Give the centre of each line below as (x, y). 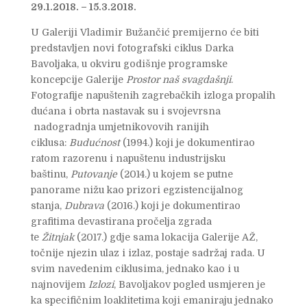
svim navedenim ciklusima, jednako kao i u (135, 269)
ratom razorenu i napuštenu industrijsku (128, 159)
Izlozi (101, 285)
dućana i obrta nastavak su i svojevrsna (125, 111)
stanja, (47, 206)
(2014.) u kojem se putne (176, 174)
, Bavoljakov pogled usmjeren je (189, 285)
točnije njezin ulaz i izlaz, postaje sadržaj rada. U (148, 253)
